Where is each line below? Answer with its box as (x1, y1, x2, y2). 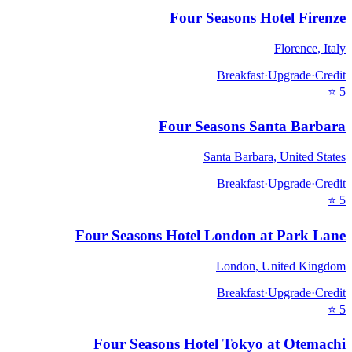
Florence (274, 41, 317, 55)
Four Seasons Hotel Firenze (170, 9, 346, 27)
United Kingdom (262, 258, 346, 273)
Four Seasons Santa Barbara (159, 118, 346, 135)
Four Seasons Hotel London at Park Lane (75, 226, 346, 244)
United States (280, 150, 346, 164)
